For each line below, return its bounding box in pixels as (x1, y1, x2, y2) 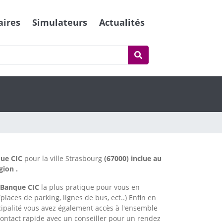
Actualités (99, 16, 145, 29)
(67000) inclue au (104, 154, 162, 164)
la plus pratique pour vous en (39, 182, 140, 192)
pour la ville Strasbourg (22, 154, 104, 164)
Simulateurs (32, 16, 87, 29)
